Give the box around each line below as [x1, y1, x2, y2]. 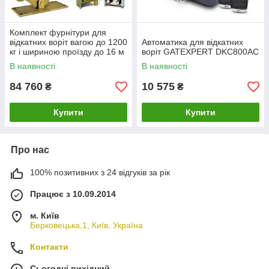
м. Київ [30, 211, 59, 221]
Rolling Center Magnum [10, 56, 100, 67]
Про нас [11, 145, 49, 156]
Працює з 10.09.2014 [30, 189, 116, 199]
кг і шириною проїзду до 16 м [10, 47, 124, 57]
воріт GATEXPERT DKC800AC [142, 47, 259, 57]
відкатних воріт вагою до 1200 [10, 37, 127, 47]
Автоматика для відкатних [142, 37, 243, 47]
